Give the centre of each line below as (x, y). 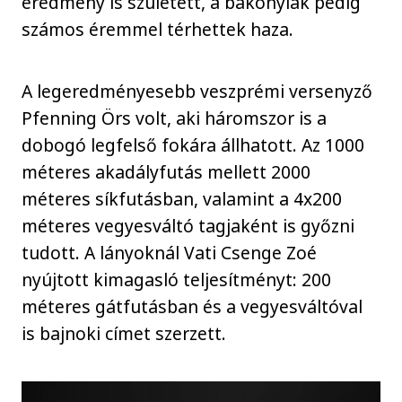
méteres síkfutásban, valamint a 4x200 (182, 198)
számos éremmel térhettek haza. (158, 29)
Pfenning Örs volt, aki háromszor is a (175, 118)
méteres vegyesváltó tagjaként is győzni (188, 225)
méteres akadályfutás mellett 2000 (166, 171)
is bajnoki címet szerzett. (124, 333)
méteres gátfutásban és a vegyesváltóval (192, 306)
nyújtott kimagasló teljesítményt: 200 (177, 279)
